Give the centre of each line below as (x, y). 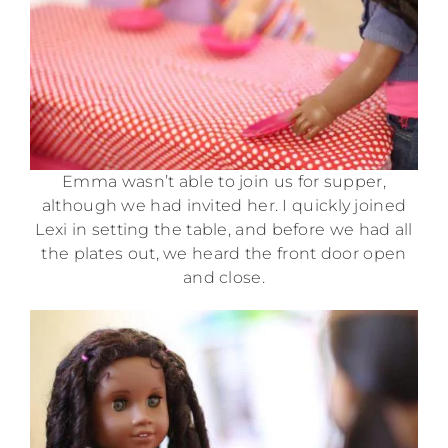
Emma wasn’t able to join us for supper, (224, 181)
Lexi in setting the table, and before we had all (224, 229)
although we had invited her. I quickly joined (224, 205)
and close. (223, 277)
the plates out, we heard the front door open (224, 253)
